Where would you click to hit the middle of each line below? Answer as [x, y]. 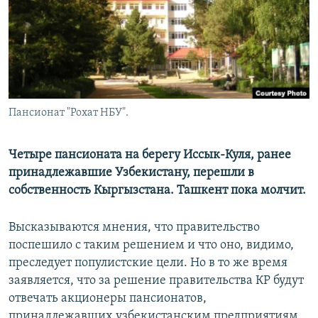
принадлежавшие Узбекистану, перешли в [131, 173]
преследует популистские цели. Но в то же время [148, 263]
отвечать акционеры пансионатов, [108, 299]
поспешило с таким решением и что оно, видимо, [151, 246]
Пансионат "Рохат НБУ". [68, 113]
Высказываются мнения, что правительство [134, 228]
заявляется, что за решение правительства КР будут [156, 281]
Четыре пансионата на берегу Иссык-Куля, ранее [150, 155]
